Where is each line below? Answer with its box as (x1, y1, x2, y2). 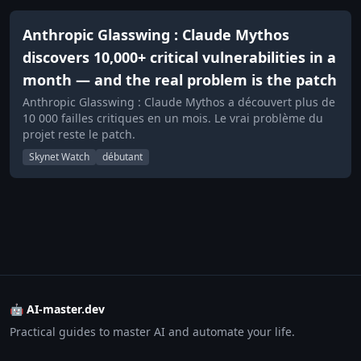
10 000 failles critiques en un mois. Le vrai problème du (23, 110, 323, 126)
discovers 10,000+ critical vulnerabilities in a (23, 48, 336, 67)
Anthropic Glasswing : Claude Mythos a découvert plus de (23, 94, 335, 110)
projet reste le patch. (23, 127, 135, 142)
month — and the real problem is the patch (23, 70, 337, 89)
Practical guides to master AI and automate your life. (10, 324, 295, 339)
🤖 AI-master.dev (10, 301, 105, 317)
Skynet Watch (29, 150, 89, 164)
